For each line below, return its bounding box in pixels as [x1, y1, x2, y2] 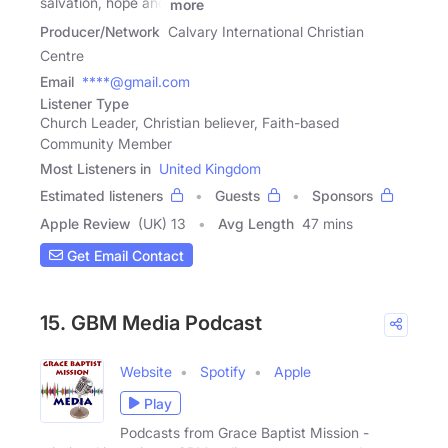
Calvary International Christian [168, 23, 364, 41]
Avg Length [218, 215, 294, 233]
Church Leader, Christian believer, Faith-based [40, 114, 339, 132]
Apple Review [40, 215, 130, 233]
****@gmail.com [82, 73, 190, 91]
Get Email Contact [63, 246, 184, 264]
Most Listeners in [40, 160, 151, 178]
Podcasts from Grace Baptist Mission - [120, 424, 369, 442]
